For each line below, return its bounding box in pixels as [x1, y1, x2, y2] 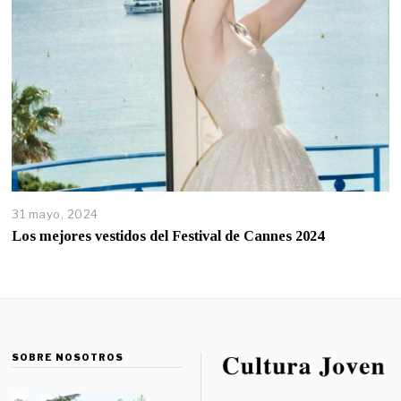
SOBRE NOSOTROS [12, 351, 124, 363]
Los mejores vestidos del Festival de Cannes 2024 [12, 226, 325, 244]
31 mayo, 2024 [12, 207, 98, 222]
